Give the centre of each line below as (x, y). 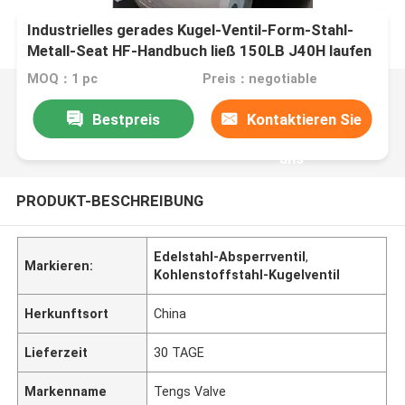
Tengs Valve (190, 391)
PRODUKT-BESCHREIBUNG (109, 200)
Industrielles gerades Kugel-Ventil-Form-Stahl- (191, 30)
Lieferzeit (57, 352)
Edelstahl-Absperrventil (230, 256)
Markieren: (59, 265)
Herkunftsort (67, 313)
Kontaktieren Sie (305, 119)
